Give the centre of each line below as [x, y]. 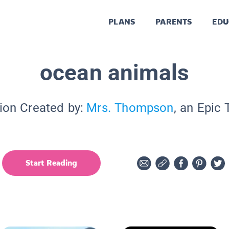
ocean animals [114, 72]
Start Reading [51, 163]
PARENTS [174, 22]
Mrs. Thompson [130, 108]
